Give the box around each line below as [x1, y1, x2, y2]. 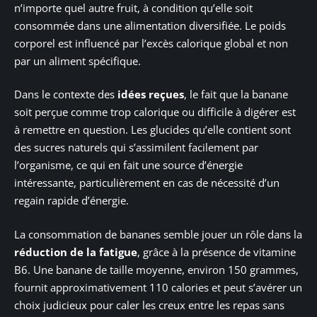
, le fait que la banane [184, 87, 288, 102]
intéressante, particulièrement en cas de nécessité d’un [14, 175, 279, 190]
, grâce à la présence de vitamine [137, 244, 296, 259]
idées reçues [117, 87, 184, 102]
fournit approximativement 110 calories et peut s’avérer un [14, 279, 302, 294]
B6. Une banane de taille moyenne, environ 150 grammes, [14, 262, 299, 277]
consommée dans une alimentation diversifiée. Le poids [14, 18, 286, 33]
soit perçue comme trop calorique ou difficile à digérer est [14, 105, 296, 120]
